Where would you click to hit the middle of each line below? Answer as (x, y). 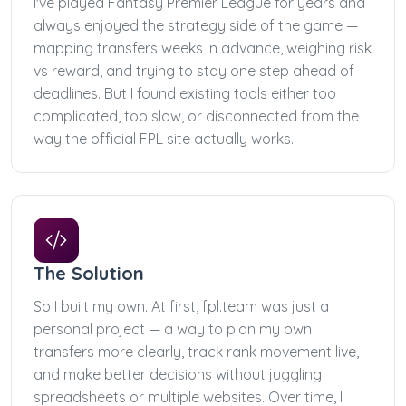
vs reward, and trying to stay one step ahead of (194, 70)
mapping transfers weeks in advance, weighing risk (203, 48)
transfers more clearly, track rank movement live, (196, 351)
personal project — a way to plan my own (173, 329)
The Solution (89, 273)
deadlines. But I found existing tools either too (185, 93)
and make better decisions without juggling (178, 374)
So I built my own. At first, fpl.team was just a (181, 306)
